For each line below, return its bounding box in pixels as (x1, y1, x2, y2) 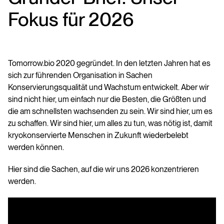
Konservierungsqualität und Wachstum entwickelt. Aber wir (8, 82, 209, 92)
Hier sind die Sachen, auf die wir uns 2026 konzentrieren (8, 164, 199, 174)
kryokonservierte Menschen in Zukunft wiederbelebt (8, 130, 188, 140)
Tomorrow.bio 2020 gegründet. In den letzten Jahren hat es (8, 58, 210, 68)
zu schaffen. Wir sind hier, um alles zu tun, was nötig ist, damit (8, 118, 212, 128)
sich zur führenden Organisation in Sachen (8, 70, 152, 80)
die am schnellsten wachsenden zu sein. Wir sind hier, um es (8, 106, 212, 116)
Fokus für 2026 (8, 7, 134, 30)
